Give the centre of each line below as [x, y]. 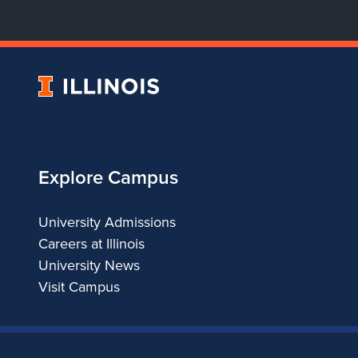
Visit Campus [79, 286]
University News [89, 265]
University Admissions [107, 222]
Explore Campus [108, 177]
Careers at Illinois [91, 243]
